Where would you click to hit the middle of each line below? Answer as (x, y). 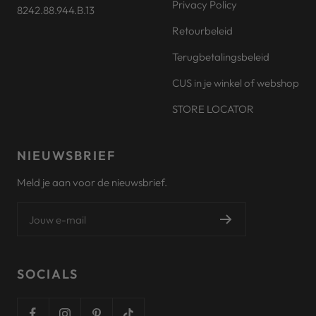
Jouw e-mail (57, 219)
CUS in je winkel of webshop (236, 83)
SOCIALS (48, 274)
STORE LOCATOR (213, 109)
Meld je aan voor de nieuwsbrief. (92, 182)
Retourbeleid (202, 31)
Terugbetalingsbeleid (221, 57)
